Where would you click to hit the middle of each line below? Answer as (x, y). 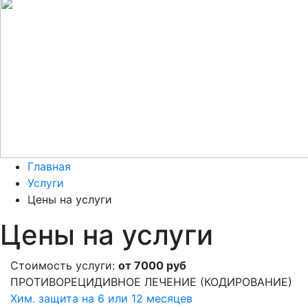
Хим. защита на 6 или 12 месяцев (101, 299)
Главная (49, 167)
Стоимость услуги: (64, 266)
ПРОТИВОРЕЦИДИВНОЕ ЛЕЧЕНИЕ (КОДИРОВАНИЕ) (151, 282)
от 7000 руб (152, 266)
